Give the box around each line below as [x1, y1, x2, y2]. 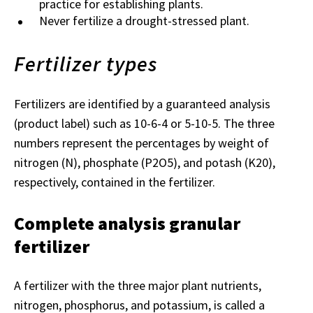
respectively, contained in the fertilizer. [14, 173, 215, 190]
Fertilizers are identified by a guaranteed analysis [14, 95, 270, 112]
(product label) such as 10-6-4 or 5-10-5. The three [14, 115, 275, 131]
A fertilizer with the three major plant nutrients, [14, 277, 261, 293]
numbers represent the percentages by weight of [14, 134, 269, 151]
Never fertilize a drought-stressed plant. [39, 12, 249, 29]
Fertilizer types [14, 50, 158, 77]
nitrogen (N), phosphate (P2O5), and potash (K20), [14, 154, 275, 170]
